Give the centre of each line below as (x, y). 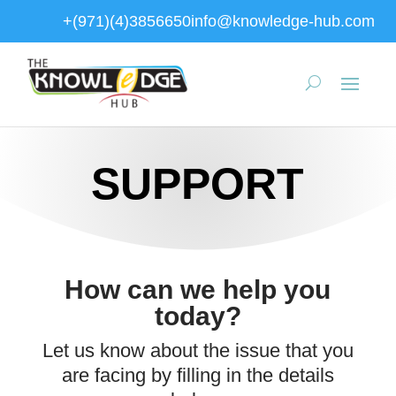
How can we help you (198, 289)
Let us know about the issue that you (198, 350)
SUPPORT (198, 184)
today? (198, 316)
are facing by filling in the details (198, 375)
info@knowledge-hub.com (283, 21)
